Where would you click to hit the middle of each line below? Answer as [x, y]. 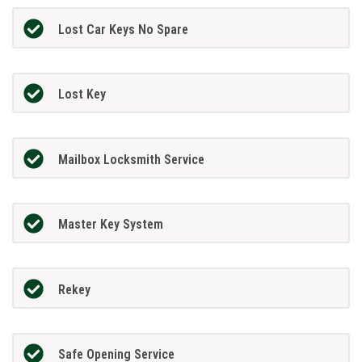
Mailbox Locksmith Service [131, 159]
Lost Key [82, 95]
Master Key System [110, 225]
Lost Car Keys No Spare [123, 29]
